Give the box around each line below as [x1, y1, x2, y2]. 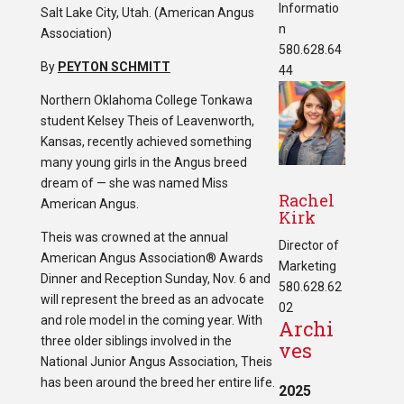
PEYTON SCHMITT [57, 59, 170, 74]
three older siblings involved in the [40, 333, 232, 348]
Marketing [278, 259, 336, 274]
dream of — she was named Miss [40, 175, 228, 190]
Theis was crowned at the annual [40, 229, 228, 244]
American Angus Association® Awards [40, 250, 263, 265]
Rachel [278, 189, 335, 212]
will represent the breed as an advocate [40, 291, 264, 307]
